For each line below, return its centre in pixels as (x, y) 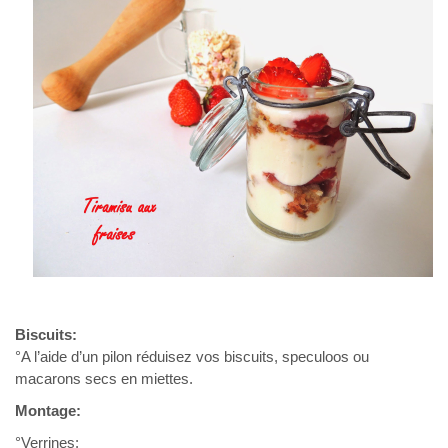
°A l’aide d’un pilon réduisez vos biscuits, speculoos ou (192, 357)
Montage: (48, 411)
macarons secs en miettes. (104, 379)
